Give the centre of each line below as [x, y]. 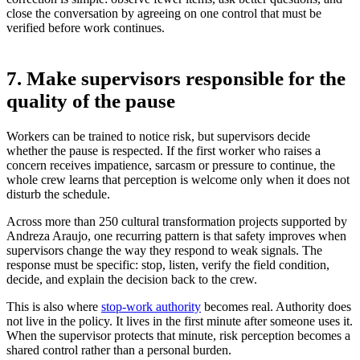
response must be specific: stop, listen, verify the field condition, [168, 264]
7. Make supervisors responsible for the [176, 79]
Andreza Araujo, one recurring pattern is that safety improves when [176, 235]
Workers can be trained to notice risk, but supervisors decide [158, 136]
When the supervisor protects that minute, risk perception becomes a [178, 335]
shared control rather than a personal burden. [119, 350]
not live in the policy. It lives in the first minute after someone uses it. [180, 321]
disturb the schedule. [58, 194]
